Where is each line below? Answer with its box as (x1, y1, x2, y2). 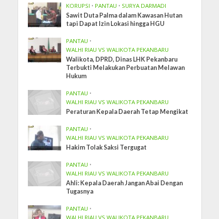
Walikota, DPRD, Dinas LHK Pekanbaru (66, 56, 178, 64)
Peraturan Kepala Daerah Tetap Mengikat (66, 108, 189, 116)
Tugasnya (66, 188, 94, 196)
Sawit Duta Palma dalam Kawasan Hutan (66, 12, 183, 20)
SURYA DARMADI (122, 2, 167, 10)
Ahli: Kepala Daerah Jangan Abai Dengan (66, 179, 183, 187)
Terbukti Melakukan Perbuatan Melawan (66, 64, 185, 72)
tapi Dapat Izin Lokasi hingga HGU (66, 20, 165, 28)
